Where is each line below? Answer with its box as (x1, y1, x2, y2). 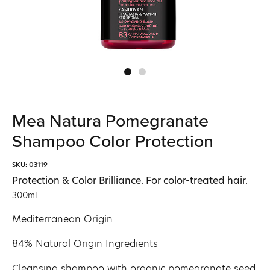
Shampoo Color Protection (12, 128, 213, 153)
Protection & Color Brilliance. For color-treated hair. (12, 174, 248, 187)
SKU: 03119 (12, 160, 48, 169)
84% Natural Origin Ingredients (12, 237, 158, 251)
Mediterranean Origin (12, 212, 113, 226)
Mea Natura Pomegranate (12, 108, 209, 133)
